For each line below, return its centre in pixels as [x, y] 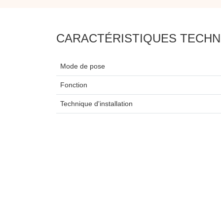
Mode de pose [83, 66]
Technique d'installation [96, 103]
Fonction [74, 85]
